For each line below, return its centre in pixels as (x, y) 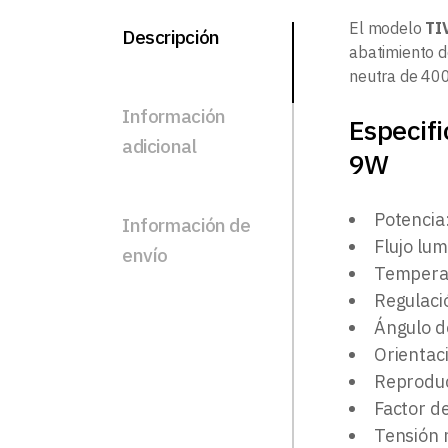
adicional (159, 145)
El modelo (387, 27)
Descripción (171, 36)
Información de (186, 224)
